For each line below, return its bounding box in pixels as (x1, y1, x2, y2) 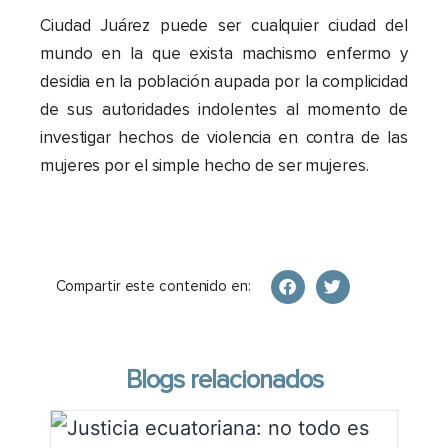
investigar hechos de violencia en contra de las (40, 129, 408, 147)
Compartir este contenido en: (55, 280, 251, 296)
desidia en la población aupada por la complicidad (40, 73, 408, 91)
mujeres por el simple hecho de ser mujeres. (40, 157, 369, 175)
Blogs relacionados (125, 369, 323, 396)
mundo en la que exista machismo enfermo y (40, 45, 408, 63)
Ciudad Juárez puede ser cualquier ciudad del (40, 17, 408, 35)
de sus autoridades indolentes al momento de (40, 101, 408, 119)
